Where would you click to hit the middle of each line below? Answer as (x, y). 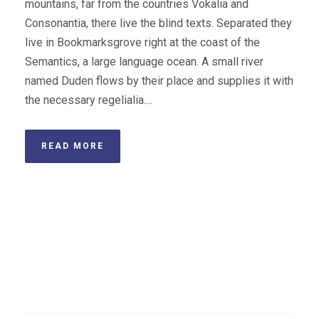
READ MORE (73, 146)
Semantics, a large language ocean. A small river (144, 61)
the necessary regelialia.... (89, 100)
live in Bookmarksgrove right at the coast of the (142, 42)
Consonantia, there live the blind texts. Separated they (158, 23)
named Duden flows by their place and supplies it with (159, 80)
